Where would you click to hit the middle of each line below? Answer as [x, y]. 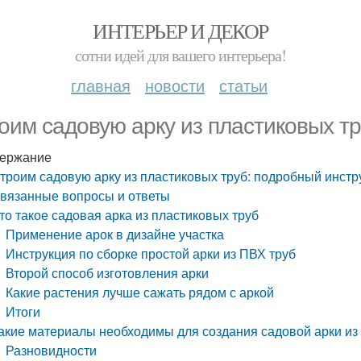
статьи [243, 85]
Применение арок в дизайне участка [115, 234]
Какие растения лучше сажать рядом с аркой [140, 292]
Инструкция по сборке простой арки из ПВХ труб [151, 253]
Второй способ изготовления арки [108, 273]
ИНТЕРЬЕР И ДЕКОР [180, 31]
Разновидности [52, 350]
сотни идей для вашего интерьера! [180, 55]
